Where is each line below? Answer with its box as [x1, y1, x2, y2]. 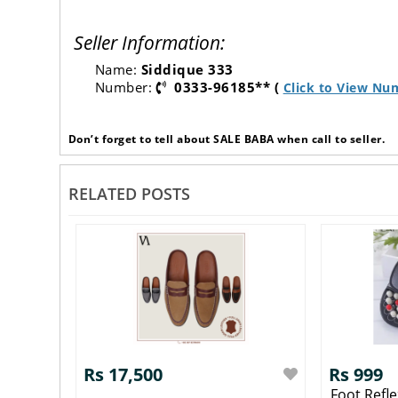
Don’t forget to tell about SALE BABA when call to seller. [68, 131, 386, 147]
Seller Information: [73, 30, 225, 56]
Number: [94, 78, 156, 97]
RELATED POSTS [68, 183, 190, 205]
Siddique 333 [140, 60, 234, 79]
